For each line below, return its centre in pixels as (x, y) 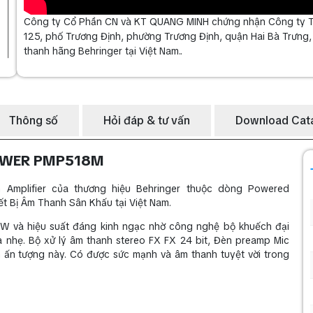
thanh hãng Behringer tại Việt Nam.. (103, 51)
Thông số (34, 120)
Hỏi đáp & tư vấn (147, 120)
